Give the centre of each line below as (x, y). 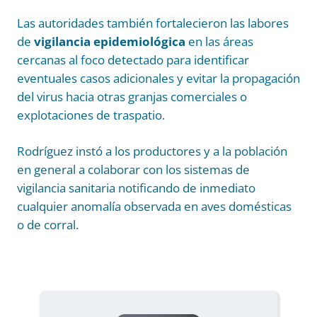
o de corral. (48, 224)
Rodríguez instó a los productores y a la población (152, 151)
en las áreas (219, 41)
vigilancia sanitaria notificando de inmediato (136, 188)
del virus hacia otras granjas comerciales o (132, 96)
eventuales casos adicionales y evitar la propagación (158, 78)
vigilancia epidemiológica (110, 41)
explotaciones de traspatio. (91, 115)
